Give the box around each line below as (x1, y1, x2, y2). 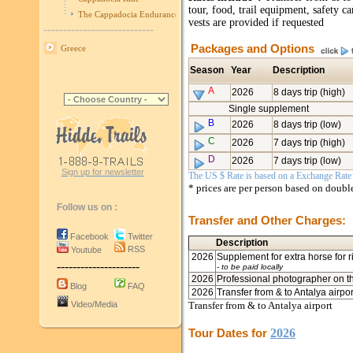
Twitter (128, 232, 153, 241)
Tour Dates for (188, 326, 267, 340)
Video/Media (71, 299, 117, 309)
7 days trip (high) (273, 137, 345, 148)
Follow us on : (57, 202, 117, 213)
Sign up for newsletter (61, 167, 144, 176)
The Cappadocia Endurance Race (78, 9, 199, 19)
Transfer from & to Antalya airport (188, 299, 333, 311)
